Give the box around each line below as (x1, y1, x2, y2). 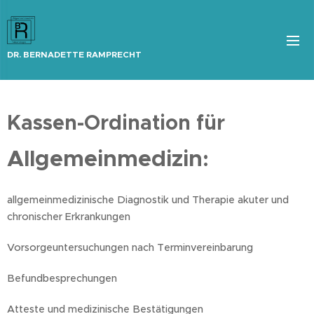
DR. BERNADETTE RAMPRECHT (7, 48, 142, 60)
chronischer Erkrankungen (7, 210, 130, 223)
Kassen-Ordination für (7, 109, 225, 135)
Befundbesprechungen (7, 272, 117, 285)
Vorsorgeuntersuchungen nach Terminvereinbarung (7, 241, 256, 254)
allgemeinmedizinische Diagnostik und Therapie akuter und (7, 193, 289, 206)
